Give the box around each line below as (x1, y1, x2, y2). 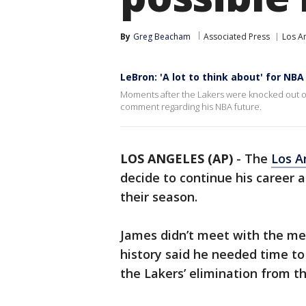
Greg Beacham (133, 31, 191, 42)
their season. (120, 189, 197, 205)
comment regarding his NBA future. (120, 100, 262, 113)
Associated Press (204, 31, 270, 42)
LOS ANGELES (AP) (120, 150, 233, 167)
